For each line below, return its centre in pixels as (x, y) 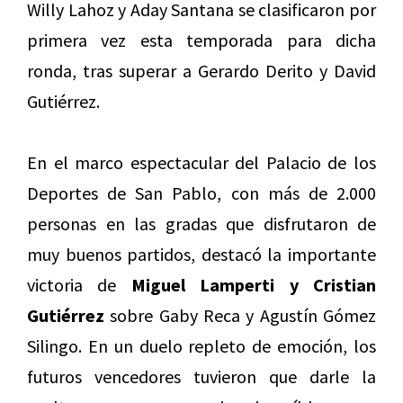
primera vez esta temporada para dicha (201, 40)
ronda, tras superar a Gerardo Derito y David (201, 71)
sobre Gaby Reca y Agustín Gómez (240, 316)
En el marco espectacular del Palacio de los (201, 163)
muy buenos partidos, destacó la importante (201, 255)
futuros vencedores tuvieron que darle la (201, 377)
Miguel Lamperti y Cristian (254, 285)
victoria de (79, 285)
